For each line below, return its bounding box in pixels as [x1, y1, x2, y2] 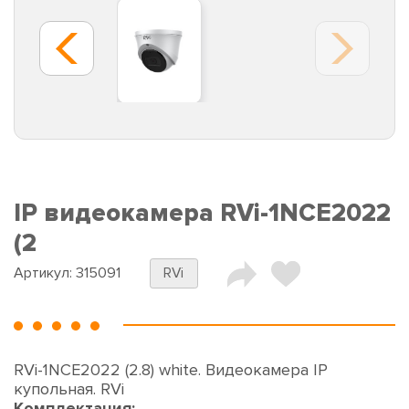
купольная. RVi [14, 379, 124, 400]
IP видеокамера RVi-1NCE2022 [14, 198, 391, 229]
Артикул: [14, 264, 76, 283]
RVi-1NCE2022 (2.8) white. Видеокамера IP [14, 360, 328, 381]
